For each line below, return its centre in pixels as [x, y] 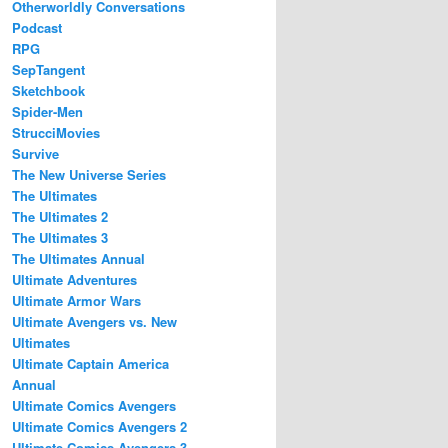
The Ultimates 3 [60, 237]
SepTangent [48, 69]
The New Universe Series [89, 174]
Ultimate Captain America [90, 363]
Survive [35, 153]
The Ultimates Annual [78, 258]
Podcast [37, 27]
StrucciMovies [56, 132]
